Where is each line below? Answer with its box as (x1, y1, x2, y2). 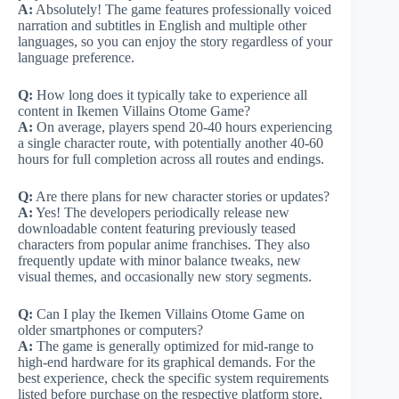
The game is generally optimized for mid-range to (33, 338, 313, 354)
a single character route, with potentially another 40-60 (18, 134, 323, 151)
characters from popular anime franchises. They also (18, 236, 310, 252)
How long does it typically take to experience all (33, 86, 307, 102)
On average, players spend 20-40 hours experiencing (33, 118, 332, 134)
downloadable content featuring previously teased (18, 220, 296, 236)
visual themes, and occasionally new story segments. (18, 268, 312, 284)
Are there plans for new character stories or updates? (33, 188, 330, 204)
